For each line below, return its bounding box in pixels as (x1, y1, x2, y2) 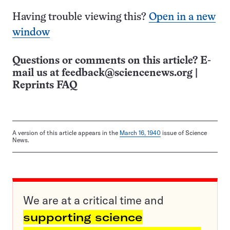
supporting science (23, 210, 143, 225)
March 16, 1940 (120, 129, 161, 137)
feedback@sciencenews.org (62, 68, 193, 79)
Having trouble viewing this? (12, 12, 149, 23)
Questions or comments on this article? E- (12, 56, 211, 66)
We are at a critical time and (23, 193, 164, 208)
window (12, 28, 50, 38)
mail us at (12, 68, 62, 79)
